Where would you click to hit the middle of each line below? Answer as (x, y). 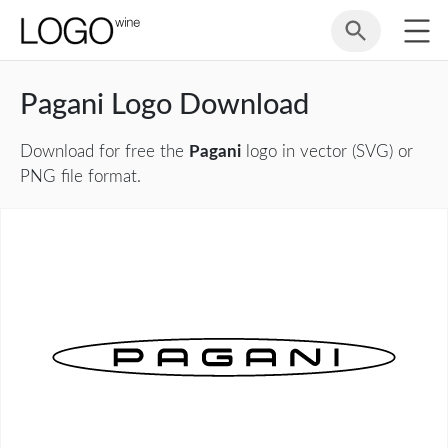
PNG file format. (80, 176)
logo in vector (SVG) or (327, 151)
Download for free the (104, 151)
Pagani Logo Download (164, 105)
